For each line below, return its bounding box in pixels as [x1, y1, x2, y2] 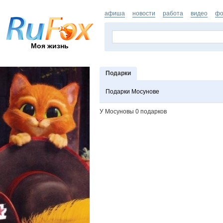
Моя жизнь [31, 41, 69, 50]
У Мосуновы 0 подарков [100, 108, 167, 115]
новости [132, 10, 155, 17]
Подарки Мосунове [106, 88, 159, 95]
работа [163, 10, 183, 17]
